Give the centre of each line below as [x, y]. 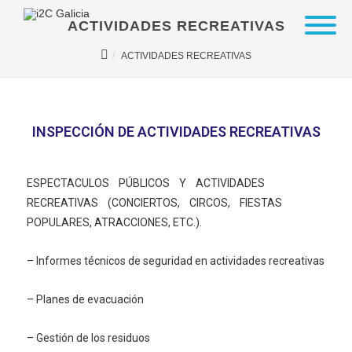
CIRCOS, [210, 203]
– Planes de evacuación [85, 299]
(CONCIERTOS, [144, 203]
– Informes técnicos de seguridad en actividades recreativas [176, 261]
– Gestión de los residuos [88, 338]
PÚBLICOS [144, 183]
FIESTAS [261, 203]
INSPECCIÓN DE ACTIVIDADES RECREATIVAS [176, 132]
